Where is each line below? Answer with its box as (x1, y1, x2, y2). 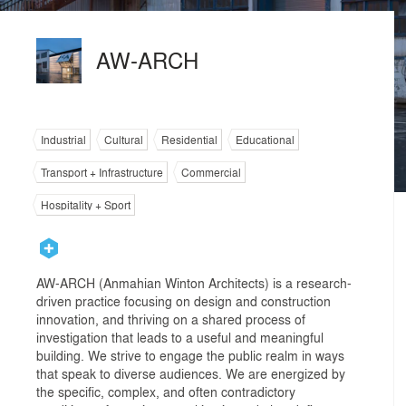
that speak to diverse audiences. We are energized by (36, 364, 345, 382)
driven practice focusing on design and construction (36, 292, 331, 310)
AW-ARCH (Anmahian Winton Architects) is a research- (36, 274, 352, 292)
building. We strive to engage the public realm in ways (36, 346, 344, 364)
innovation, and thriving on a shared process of (36, 310, 305, 328)
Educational (236, 131, 295, 148)
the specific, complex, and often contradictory (36, 382, 295, 401)
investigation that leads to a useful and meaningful (36, 328, 324, 346)
